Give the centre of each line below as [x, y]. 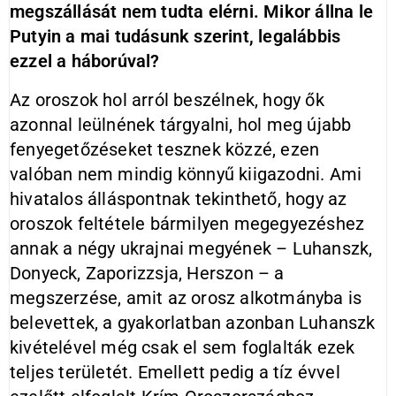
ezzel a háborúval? [85, 61]
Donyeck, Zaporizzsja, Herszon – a [147, 273]
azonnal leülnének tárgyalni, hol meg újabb [181, 125]
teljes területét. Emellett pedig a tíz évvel [175, 372]
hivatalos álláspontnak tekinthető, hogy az [179, 199]
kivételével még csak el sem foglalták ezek [183, 347]
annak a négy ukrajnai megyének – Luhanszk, [191, 248]
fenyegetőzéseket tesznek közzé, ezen [165, 149]
